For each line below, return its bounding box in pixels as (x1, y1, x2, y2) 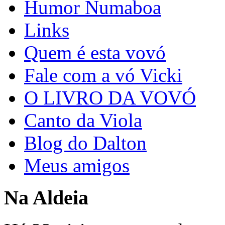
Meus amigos (24, 154, 130, 176)
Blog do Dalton (24, 132, 147, 154)
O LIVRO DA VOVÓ (24, 86, 196, 108)
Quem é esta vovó (24, 41, 166, 63)
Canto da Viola (24, 109, 142, 131)
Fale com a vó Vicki (24, 64, 182, 86)
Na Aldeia (4, 186, 88, 209)
